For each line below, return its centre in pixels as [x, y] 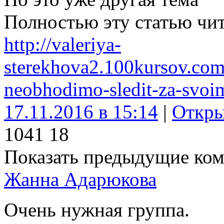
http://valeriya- [62, 44]
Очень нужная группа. [97, 210]
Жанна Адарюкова [80, 179]
